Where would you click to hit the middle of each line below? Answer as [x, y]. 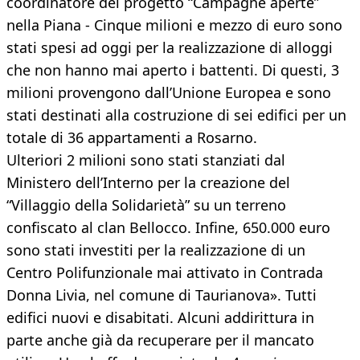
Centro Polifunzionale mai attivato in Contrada [165, 273]
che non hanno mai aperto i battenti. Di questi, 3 [173, 70]
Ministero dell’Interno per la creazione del [148, 183]
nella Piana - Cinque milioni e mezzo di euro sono [174, 25]
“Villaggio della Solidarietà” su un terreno [146, 205]
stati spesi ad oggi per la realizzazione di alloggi [170, 48]
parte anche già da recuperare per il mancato [160, 340]
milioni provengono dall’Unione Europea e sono [169, 93]
